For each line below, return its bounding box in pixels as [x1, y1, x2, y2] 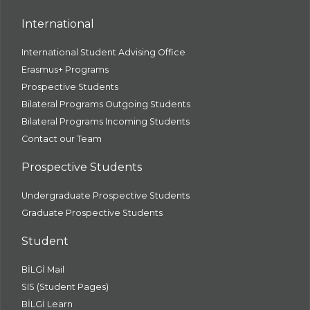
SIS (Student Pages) [21, 282, 109, 292]
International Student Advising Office [21, 47, 185, 57]
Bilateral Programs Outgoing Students [21, 99, 190, 109]
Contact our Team [21, 134, 102, 144]
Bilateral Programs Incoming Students [21, 116, 190, 127]
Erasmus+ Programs [21, 64, 109, 75]
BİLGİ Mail [21, 264, 64, 275]
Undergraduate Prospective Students [21, 190, 190, 201]
